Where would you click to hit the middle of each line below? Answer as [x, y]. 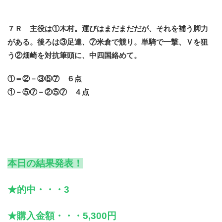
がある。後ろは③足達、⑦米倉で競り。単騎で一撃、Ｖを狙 [108, 42]
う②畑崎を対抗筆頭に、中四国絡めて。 [74, 55]
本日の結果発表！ [45, 164]
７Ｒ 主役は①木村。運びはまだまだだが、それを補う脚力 [108, 29]
